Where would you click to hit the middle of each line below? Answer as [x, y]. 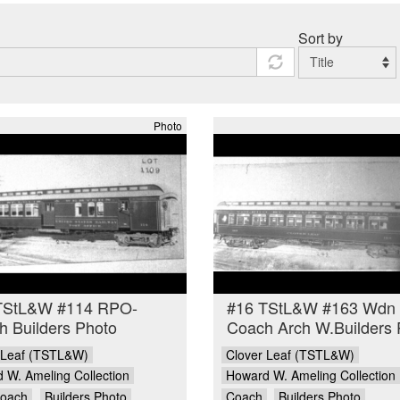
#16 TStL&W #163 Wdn [311, 308]
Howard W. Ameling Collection [310, 375]
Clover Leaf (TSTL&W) [290, 354]
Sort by [321, 37]
